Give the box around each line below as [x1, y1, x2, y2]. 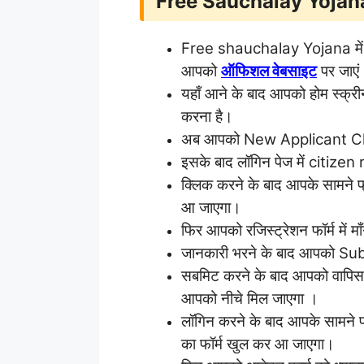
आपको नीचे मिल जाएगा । [181, 288, 318, 308]
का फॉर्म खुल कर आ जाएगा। [181, 334, 335, 353]
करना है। [181, 106, 233, 126]
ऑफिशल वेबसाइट [221, 61, 317, 80]
